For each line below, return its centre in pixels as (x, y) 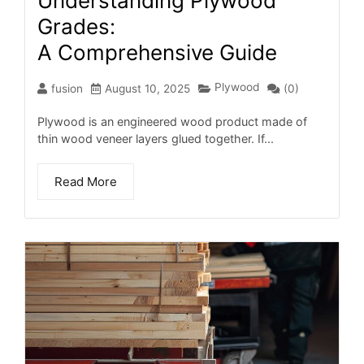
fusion (67, 89)
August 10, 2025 (147, 89)
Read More (86, 181)
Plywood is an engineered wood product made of (172, 121)
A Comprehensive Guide (157, 52)
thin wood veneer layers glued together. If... (156, 138)
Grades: (76, 26)
